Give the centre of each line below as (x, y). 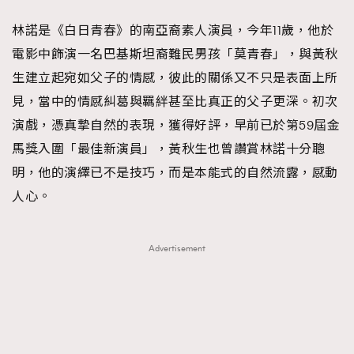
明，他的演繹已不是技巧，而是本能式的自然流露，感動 (175, 173)
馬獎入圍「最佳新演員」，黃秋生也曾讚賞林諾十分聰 (168, 149)
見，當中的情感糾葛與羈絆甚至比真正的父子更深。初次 (175, 102)
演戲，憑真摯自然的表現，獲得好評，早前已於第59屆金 (176, 125)
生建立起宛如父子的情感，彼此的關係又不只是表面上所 (175, 78)
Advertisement (177, 248)
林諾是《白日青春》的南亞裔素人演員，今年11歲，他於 (173, 30)
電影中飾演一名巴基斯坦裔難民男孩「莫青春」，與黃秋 (175, 54)
